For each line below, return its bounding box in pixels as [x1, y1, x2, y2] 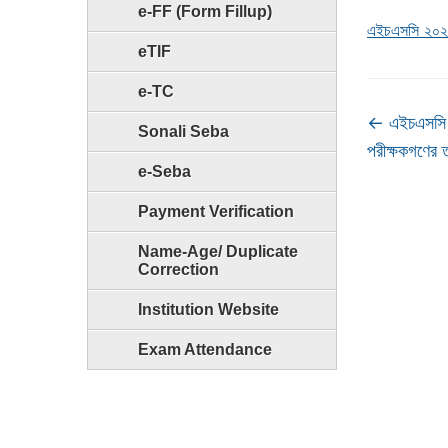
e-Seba [138, 163, 191, 180]
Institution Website [138, 301, 279, 318]
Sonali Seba [138, 123, 229, 140]
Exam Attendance [138, 341, 272, 358]
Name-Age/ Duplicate [138, 243, 298, 260]
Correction [138, 261, 219, 278]
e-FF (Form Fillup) [138, 3, 272, 20]
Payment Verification [138, 203, 294, 220]
